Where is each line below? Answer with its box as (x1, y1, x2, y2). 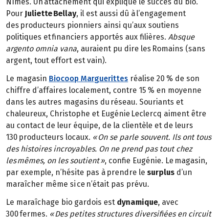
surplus (147, 168, 176, 177)
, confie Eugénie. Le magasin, (105, 156, 207, 166)
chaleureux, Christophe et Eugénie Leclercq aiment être (6, 109, 206, 119)
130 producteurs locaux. (6, 132, 90, 142)
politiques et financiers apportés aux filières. (6, 32, 168, 42)
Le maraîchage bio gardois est (6, 197, 117, 207)
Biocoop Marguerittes (49, 74, 128, 84)
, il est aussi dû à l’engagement (76, 9, 186, 19)
